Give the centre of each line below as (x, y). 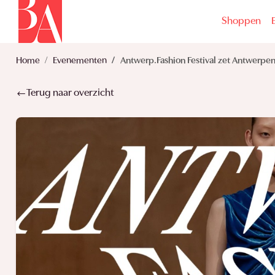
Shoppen (241, 21)
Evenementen (79, 61)
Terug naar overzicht (70, 93)
